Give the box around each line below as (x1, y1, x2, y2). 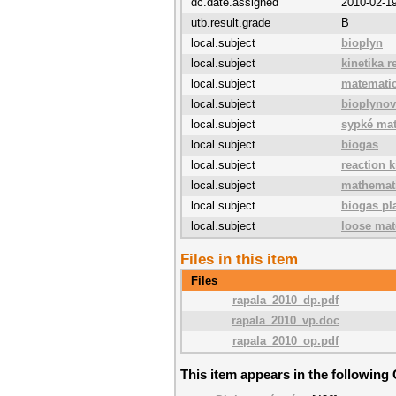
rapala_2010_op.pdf (232, 333, 339, 347)
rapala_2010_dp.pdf (232, 293, 339, 307)
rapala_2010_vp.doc (232, 313, 339, 327)
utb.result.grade (191, 16, 270, 29)
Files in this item (180, 250, 298, 268)
